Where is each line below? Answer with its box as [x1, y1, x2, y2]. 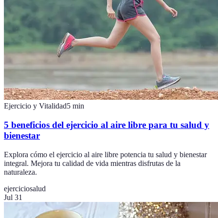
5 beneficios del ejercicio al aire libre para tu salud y [4, 120, 209, 130]
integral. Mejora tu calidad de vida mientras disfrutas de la [4, 159, 181, 167]
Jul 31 [4, 193, 22, 201]
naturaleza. [4, 167, 37, 176]
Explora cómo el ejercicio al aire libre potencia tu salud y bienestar [4, 150, 207, 159]
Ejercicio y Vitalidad [4, 102, 67, 110]
